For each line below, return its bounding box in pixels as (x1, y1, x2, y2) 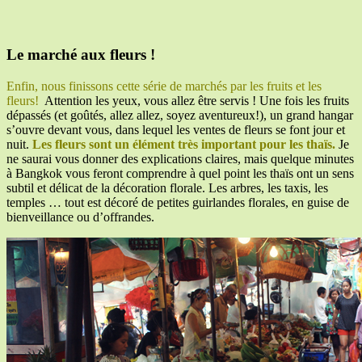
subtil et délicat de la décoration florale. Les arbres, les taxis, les (6, 180, 328, 195)
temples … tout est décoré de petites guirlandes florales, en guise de (6, 195, 349, 209)
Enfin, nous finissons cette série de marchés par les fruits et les (6, 78, 322, 93)
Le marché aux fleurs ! (6, 45, 155, 63)
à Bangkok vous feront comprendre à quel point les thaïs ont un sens (6, 166, 354, 180)
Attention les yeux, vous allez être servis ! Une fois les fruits (39, 93, 349, 107)
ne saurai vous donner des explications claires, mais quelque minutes (6, 151, 354, 166)
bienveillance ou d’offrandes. (6, 209, 154, 224)
